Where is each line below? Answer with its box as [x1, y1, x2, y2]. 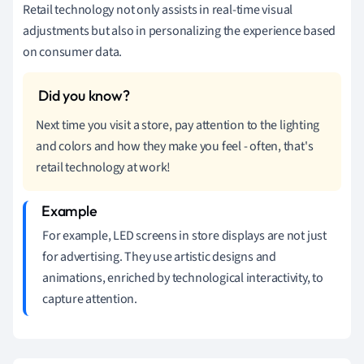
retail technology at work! [36, 158, 171, 176]
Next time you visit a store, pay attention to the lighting [36, 115, 320, 134]
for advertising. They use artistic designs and [42, 247, 276, 266]
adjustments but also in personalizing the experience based [23, 21, 336, 40]
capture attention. [42, 289, 138, 308]
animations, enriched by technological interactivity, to [42, 268, 323, 287]
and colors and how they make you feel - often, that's [36, 136, 314, 155]
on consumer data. [23, 42, 123, 61]
